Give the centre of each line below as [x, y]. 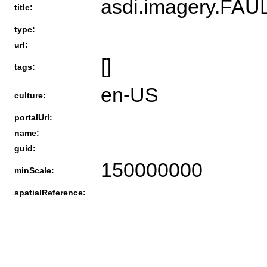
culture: [30, 95]
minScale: [34, 170]
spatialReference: [50, 192]
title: [24, 7]
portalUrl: [33, 117]
